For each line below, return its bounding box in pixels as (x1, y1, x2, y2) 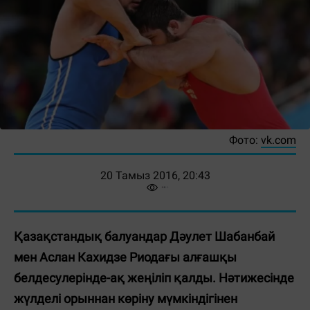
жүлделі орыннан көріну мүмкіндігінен (14, 291, 237, 307)
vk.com (261, 134, 296, 147)
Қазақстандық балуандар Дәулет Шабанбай (14, 229, 275, 244)
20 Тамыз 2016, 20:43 (100, 169, 210, 183)
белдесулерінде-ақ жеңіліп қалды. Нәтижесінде (14, 271, 294, 286)
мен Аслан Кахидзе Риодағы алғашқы (14, 250, 237, 265)
